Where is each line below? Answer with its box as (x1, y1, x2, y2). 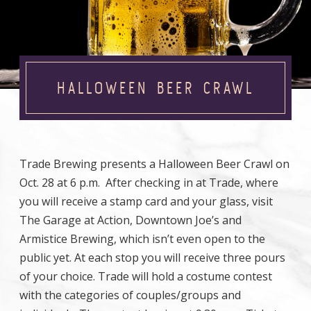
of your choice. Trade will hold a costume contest (19, 269, 272, 284)
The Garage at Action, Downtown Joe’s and (19, 212, 242, 228)
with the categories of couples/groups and (19, 287, 241, 303)
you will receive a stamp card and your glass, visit (19, 194, 273, 209)
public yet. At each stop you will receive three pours (19, 250, 285, 265)
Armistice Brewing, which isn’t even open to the (19, 231, 265, 246)
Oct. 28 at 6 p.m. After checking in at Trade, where (19, 175, 278, 190)
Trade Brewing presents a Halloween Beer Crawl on (19, 156, 289, 171)
